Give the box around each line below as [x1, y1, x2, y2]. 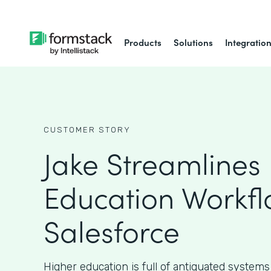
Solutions [174, 36, 214, 48]
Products [124, 36, 162, 48]
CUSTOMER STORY [44, 125, 131, 134]
